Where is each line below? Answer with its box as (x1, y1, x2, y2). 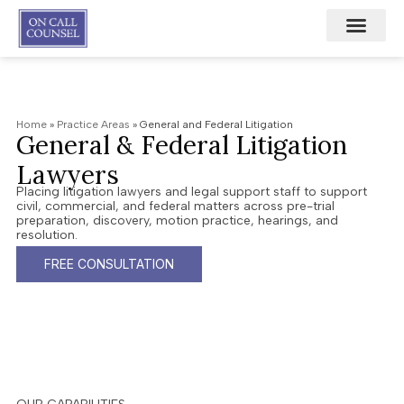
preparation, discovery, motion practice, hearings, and (16, 213, 338, 229)
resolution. (16, 227, 78, 243)
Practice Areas (57, 118, 130, 132)
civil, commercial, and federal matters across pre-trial (16, 198, 335, 215)
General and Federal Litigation (140, 118, 293, 132)
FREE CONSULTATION (44, 256, 174, 272)
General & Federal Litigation (16, 129, 347, 162)
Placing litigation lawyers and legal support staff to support (16, 184, 367, 200)
